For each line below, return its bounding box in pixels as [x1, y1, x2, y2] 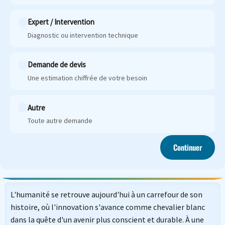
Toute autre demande [28, 116, 93, 126]
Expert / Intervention [28, 17, 95, 27]
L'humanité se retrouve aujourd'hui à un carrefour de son [10, 189, 202, 199]
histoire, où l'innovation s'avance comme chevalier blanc [10, 201, 205, 212]
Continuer [173, 142, 202, 153]
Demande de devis [28, 60, 86, 70]
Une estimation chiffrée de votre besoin [28, 73, 148, 82]
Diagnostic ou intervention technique [28, 30, 139, 40]
